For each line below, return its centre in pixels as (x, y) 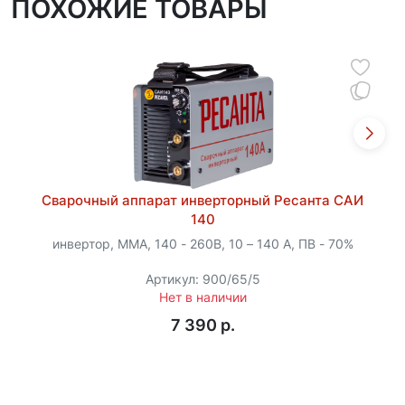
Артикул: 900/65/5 (202, 280)
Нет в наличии (202, 298)
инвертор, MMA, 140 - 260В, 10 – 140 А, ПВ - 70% (202, 245)
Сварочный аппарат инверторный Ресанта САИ (202, 200)
